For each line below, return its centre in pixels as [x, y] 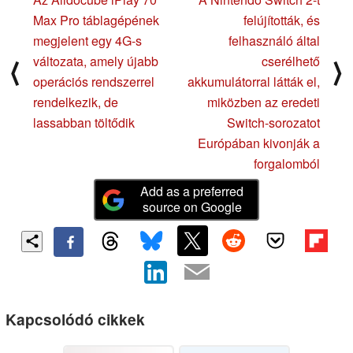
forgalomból [287, 164]
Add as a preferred [192, 191]
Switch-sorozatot [273, 123]
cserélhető [291, 61]
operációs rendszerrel [94, 82]
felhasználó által [274, 41]
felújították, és [282, 20]
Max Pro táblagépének [96, 20]
